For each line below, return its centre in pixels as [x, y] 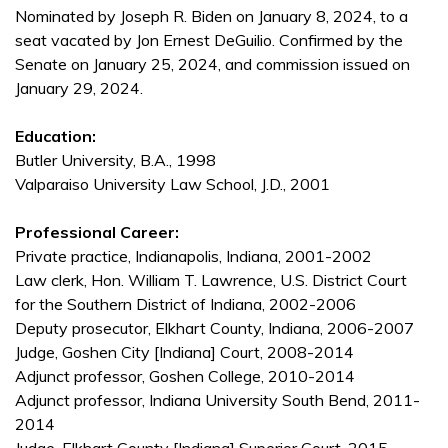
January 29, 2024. [79, 88]
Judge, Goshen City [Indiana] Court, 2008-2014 [184, 352]
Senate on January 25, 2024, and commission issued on [212, 64]
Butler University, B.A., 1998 [115, 160]
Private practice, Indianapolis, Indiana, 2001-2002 [193, 256]
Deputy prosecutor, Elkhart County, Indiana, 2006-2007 [214, 328]
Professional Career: [97, 232]
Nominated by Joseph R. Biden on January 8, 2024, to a [211, 16]
